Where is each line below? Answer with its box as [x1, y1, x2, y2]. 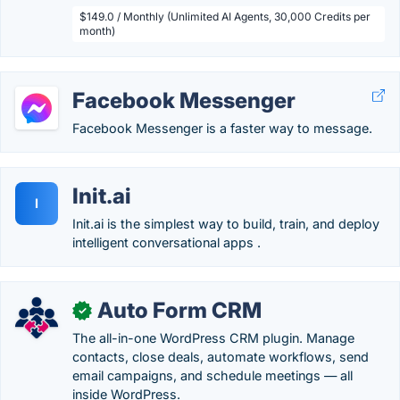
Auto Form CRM [97, 297, 262, 323]
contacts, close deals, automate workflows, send [72, 349, 369, 364]
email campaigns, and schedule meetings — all [72, 368, 353, 383]
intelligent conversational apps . [72, 235, 261, 250]
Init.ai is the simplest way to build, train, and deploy [72, 216, 379, 231]
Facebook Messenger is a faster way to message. [72, 121, 372, 136]
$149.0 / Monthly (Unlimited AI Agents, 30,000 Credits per [79, 10, 371, 23]
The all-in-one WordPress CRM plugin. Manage [72, 330, 354, 346]
